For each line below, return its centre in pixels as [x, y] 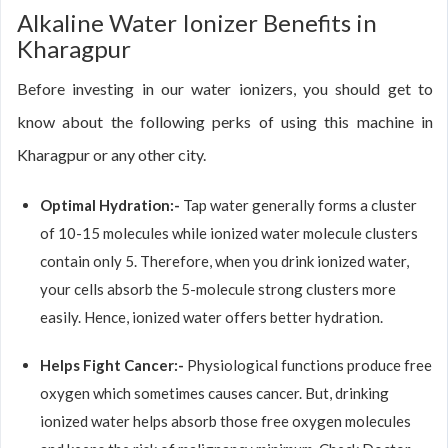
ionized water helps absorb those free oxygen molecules [225, 421]
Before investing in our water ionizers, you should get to [225, 88]
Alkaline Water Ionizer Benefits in [197, 22]
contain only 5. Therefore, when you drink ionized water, [224, 261]
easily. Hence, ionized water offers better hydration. [211, 317]
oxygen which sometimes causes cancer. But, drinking [214, 393]
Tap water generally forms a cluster [300, 205]
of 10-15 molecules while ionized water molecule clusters [229, 233]
